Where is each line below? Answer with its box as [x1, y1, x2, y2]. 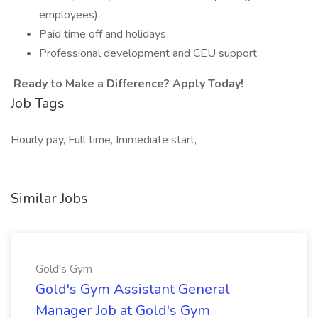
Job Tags [11, 94, 65, 113]
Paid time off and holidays [39, 26, 166, 42]
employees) [39, 7, 98, 23]
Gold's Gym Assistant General [35, 280, 230, 299]
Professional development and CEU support [39, 45, 257, 61]
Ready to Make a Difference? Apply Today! [11, 76, 243, 92]
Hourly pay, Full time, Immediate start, [11, 132, 197, 148]
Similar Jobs [11, 189, 88, 208]
